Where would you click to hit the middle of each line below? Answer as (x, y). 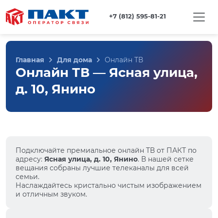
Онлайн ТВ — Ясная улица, (107, 73)
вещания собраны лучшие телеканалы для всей (102, 168)
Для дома (74, 60)
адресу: (30, 159)
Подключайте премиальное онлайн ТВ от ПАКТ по (106, 150)
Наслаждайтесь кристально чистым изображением (109, 185)
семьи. (27, 177)
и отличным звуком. (51, 194)
